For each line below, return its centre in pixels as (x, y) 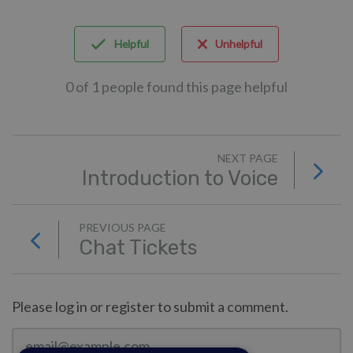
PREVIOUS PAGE (123, 228)
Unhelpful (239, 44)
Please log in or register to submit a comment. (150, 307)
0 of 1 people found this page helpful (176, 87)
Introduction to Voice (180, 178)
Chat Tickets (138, 248)
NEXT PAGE (248, 158)
